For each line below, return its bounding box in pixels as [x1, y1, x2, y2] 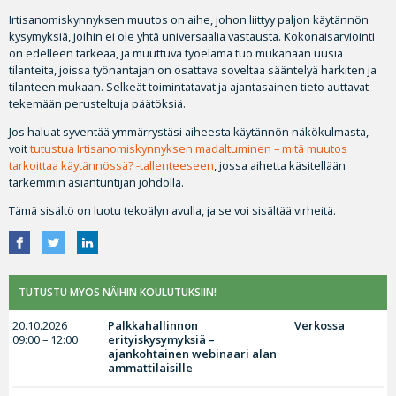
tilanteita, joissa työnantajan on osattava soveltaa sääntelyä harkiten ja [9, 61, 377, 78]
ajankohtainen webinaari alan [108, 346, 278, 362]
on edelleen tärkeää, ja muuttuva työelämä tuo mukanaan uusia [9, 44, 343, 61]
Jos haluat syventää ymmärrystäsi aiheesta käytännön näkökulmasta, [9, 123, 369, 140]
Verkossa [293, 317, 345, 334]
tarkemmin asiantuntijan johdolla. [9, 173, 184, 190]
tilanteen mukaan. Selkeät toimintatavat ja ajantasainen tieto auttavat [9, 78, 369, 95]
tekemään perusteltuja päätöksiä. [9, 95, 186, 111]
